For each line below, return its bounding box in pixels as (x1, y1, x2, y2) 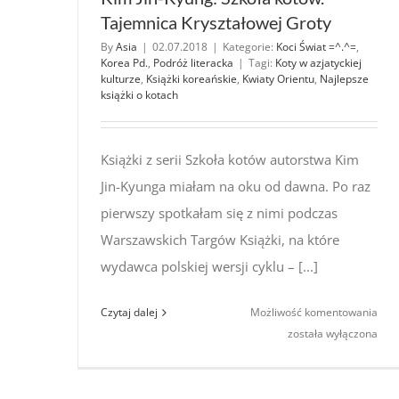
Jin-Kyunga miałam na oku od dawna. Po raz (101, 177, 370, 196)
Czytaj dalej (101, 305, 158, 321)
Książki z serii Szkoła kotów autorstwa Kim (101, 151, 359, 169)
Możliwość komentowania (250, 305, 379, 321)
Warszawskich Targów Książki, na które (101, 231, 339, 249)
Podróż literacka (153, 55, 233, 71)
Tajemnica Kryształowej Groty (101, 12, 331, 34)
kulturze (101, 71, 141, 87)
